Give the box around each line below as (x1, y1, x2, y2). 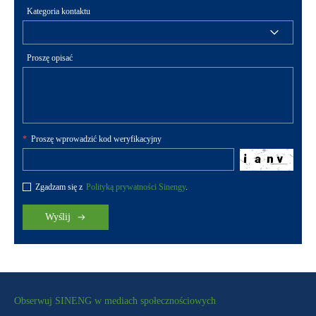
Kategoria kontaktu (27, 6, 90, 16)
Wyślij (45, 211, 71, 222)
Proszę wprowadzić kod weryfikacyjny (31, 133, 162, 144)
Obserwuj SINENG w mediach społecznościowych (14, 295, 216, 306)
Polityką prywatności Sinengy (86, 181, 186, 192)
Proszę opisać (27, 52, 73, 63)
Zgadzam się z (35, 181, 83, 192)
